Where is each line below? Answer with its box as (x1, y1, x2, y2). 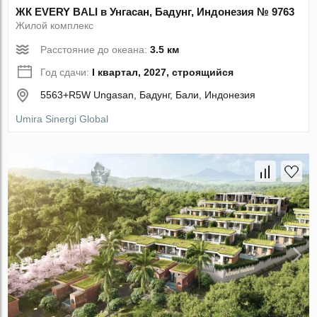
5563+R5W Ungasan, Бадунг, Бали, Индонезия (40, 88, 256, 100)
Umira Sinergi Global (16, 113, 109, 125)
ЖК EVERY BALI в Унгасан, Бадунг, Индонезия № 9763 (16, 5, 295, 18)
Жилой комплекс (16, 19, 94, 31)
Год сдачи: (40, 66, 93, 78)
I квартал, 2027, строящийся (92, 66, 234, 78)
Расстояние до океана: (40, 43, 151, 55)
